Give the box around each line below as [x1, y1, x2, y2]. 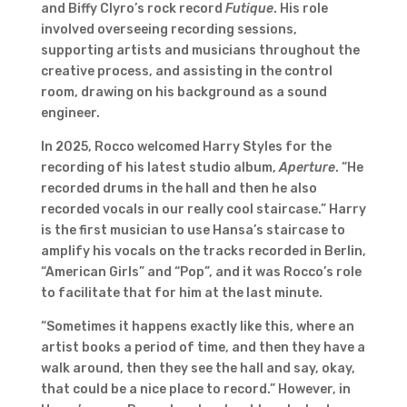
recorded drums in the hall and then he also [40, 181, 317, 197]
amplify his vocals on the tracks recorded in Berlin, [40, 243, 366, 260]
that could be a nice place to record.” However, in [40, 382, 351, 398]
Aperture [278, 160, 335, 176]
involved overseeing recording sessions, [40, 22, 297, 38]
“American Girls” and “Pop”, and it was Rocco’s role [40, 264, 362, 281]
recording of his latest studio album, [40, 160, 279, 176]
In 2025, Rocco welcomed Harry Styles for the [40, 139, 332, 155]
